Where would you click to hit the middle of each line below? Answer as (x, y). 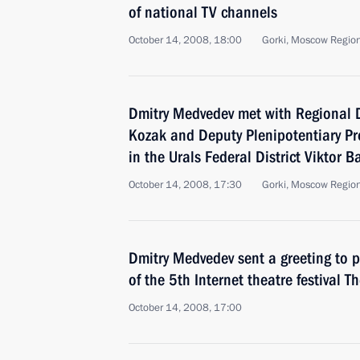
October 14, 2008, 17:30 (185, 185)
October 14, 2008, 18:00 (185, 40)
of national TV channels (203, 12)
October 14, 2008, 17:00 (185, 308)
